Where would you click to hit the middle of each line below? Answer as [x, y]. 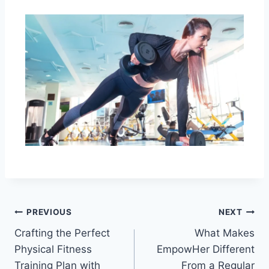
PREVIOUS [49, 212]
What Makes [225, 233]
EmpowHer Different [206, 249]
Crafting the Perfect [62, 233]
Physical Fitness [53, 249]
